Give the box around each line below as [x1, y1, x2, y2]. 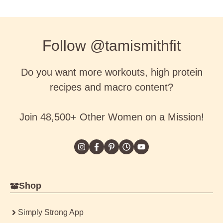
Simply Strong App [18, 208, 84, 217]
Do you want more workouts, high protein [20, 67, 203, 78]
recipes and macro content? [50, 82, 173, 93]
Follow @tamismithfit [42, 37, 181, 54]
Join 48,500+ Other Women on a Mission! [19, 111, 204, 123]
